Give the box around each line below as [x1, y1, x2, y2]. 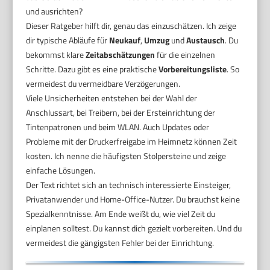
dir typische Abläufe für [26, 33, 110, 46]
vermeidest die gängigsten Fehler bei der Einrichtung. [26, 236, 215, 249]
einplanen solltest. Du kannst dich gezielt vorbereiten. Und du [26, 221, 242, 234]
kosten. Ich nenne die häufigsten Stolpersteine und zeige [26, 149, 227, 162]
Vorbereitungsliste [159, 62, 227, 75]
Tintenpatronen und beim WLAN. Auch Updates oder [26, 120, 210, 133]
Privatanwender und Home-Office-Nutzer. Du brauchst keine [26, 192, 240, 206]
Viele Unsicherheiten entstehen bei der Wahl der [26, 91, 198, 104]
